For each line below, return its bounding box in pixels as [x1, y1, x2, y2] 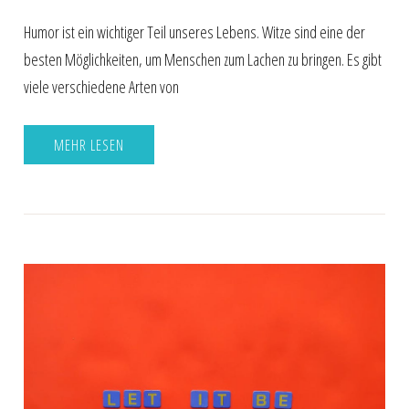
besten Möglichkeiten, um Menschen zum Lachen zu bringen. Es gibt [24, 47, 383, 70]
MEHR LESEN [54, 134, 125, 155]
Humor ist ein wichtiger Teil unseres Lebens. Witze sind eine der [24, 20, 366, 43]
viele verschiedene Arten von [24, 75, 180, 98]
